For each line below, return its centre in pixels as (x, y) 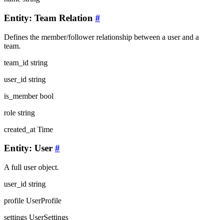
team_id (16, 62)
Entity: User (29, 148)
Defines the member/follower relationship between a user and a (101, 37)
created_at (20, 129)
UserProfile (44, 201)
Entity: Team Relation (50, 18)
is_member (21, 96)
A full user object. (31, 167)
